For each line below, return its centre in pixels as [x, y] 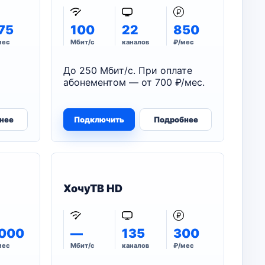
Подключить [99, 119]
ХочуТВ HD [93, 188]
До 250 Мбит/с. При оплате [127, 70]
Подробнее [176, 119]
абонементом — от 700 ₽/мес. [134, 82]
